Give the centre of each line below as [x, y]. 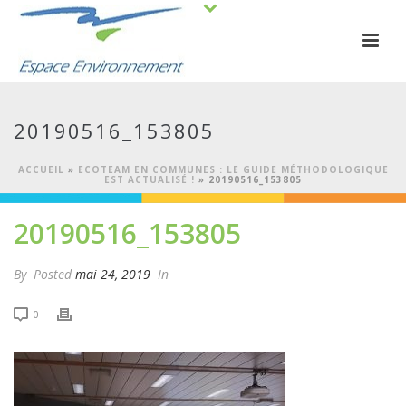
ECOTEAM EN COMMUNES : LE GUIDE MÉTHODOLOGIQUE [233, 169]
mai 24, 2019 [113, 274]
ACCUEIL [41, 169]
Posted [53, 274]
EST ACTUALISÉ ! [150, 179]
